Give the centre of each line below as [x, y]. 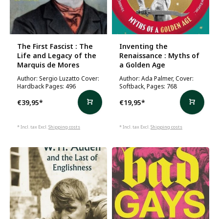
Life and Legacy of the [57, 55]
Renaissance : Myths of [159, 55]
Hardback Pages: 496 [46, 86]
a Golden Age [142, 65]
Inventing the [143, 46]
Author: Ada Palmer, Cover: [156, 78]
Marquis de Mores [48, 65]
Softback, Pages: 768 [148, 86]
